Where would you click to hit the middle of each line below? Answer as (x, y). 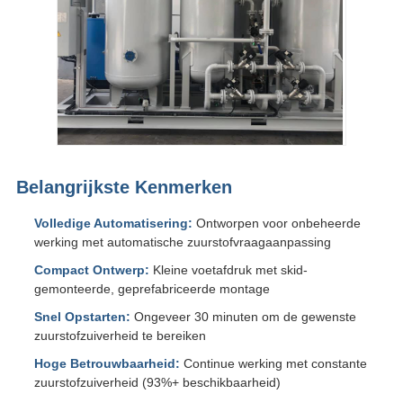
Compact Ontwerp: (91, 270)
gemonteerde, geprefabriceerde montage (152, 289)
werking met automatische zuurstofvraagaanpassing (182, 242)
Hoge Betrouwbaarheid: (107, 364)
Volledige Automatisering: (113, 224)
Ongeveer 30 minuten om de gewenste (243, 317)
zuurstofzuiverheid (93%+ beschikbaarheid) (157, 383)
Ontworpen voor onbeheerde (276, 224)
